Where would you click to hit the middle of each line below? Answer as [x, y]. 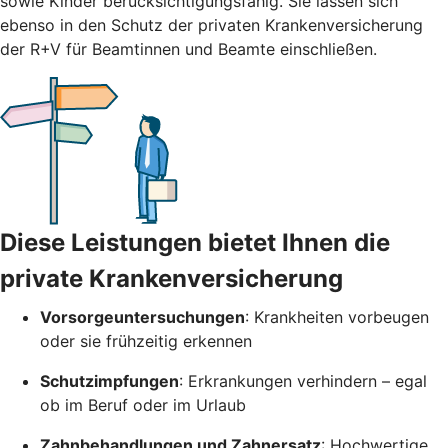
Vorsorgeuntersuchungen [142, 316]
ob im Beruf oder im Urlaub [143, 404]
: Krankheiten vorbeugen [337, 316]
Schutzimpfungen [109, 380]
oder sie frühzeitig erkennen [146, 340]
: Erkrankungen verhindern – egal [303, 380]
